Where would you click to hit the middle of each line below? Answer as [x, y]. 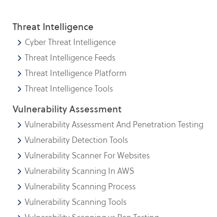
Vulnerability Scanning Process [80, 186]
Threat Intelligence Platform [76, 73]
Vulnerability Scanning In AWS [80, 171]
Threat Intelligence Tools [69, 89]
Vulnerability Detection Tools [77, 140]
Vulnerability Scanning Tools [76, 202]
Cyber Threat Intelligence [70, 42]
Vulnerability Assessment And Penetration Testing [114, 124]
